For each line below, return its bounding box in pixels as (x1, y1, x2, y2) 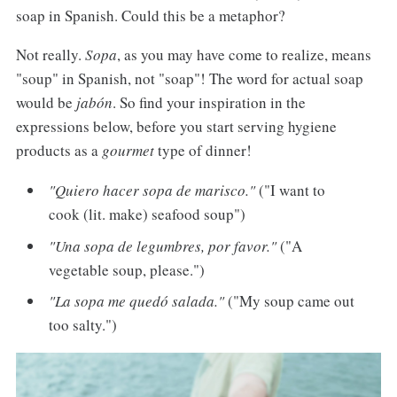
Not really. (15, 44, 85, 66)
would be (15, 92, 76, 113)
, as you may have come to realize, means (116, 44, 371, 66)
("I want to (255, 180, 326, 201)
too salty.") (49, 315, 118, 336)
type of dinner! (153, 140, 252, 161)
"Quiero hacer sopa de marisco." (49, 180, 256, 201)
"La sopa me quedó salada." (49, 291, 225, 312)
